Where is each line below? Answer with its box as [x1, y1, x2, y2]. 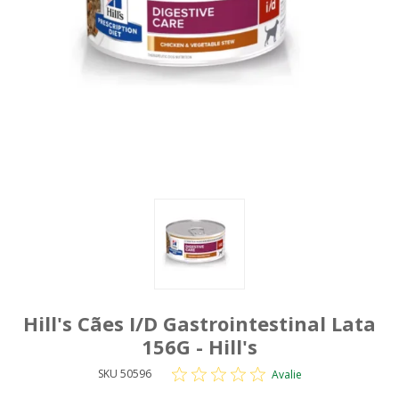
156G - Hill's [142, 332, 257, 360]
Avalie [271, 366, 302, 382]
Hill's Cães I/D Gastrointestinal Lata [23, 309, 376, 337]
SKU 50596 [97, 366, 151, 382]
